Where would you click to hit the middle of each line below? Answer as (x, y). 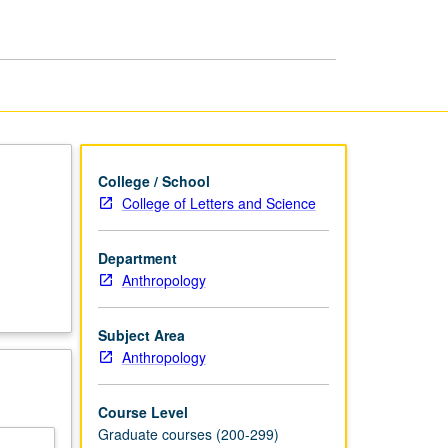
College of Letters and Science (218, 202)
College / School (153, 180)
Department (137, 257)
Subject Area (141, 334)
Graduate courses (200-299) (188, 433)
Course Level (142, 411)
